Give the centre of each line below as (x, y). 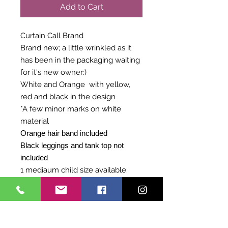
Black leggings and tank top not (72, 145)
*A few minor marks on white (71, 109)
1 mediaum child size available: (75, 170)
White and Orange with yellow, (75, 84)
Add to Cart (81, 7)
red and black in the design (68, 97)
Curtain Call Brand (52, 36)
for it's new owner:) (54, 72)
